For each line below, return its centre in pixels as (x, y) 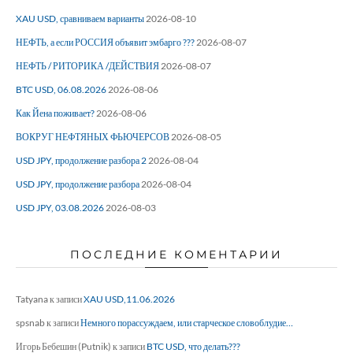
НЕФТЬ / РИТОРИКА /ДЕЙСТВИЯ (87, 66)
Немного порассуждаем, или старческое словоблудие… (187, 323)
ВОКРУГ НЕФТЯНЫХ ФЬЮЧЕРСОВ (93, 137)
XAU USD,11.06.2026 (129, 299)
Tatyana (32, 299)
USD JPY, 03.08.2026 (60, 208)
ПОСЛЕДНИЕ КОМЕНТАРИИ (176, 255)
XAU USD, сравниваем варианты (80, 19)
